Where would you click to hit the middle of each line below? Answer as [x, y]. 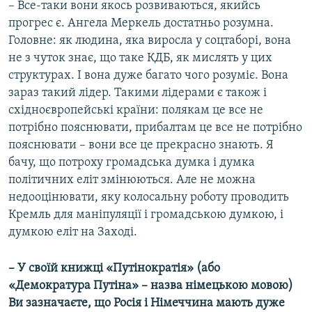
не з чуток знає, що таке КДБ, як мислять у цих [140, 58]
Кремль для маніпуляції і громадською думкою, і [146, 215]
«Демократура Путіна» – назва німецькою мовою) [151, 286]
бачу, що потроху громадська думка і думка [132, 163]
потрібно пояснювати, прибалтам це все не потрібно [155, 128]
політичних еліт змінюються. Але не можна [132, 180]
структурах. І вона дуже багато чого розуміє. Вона [148, 76]
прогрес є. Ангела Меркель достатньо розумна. [141, 24]
